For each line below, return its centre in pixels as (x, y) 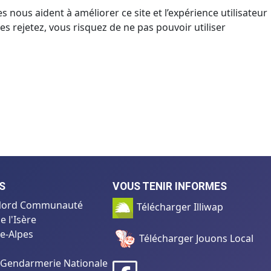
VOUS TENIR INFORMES (169, 186)
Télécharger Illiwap (180, 207)
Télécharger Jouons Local (195, 238)
